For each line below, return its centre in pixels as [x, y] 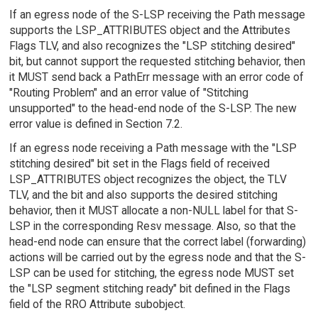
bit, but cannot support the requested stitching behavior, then [157, 61]
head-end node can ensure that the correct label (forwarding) [157, 242]
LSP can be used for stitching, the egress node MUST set [151, 273]
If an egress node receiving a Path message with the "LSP [153, 148]
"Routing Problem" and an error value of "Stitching [128, 92]
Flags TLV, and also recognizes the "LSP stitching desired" [152, 45]
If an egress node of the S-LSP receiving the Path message [157, 14]
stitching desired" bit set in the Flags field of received [139, 164]
